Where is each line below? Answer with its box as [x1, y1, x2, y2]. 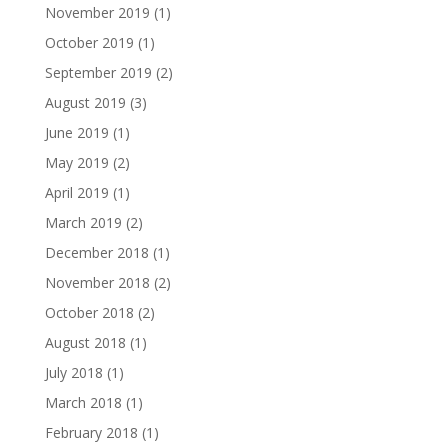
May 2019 [44, 153, 109, 172]
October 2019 [44, 33, 134, 52]
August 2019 [44, 93, 126, 112]
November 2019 [44, 3, 150, 22]
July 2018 [44, 363, 103, 382]
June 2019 [44, 123, 109, 142]
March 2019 [44, 213, 122, 232]
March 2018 [44, 393, 122, 412]
